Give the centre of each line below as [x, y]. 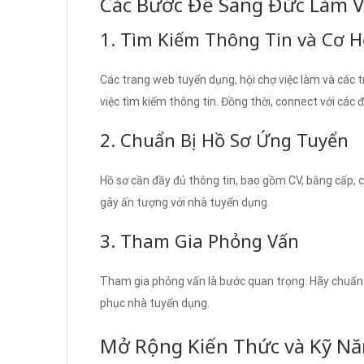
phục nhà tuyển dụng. [155, 303]
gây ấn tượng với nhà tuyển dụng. [185, 202]
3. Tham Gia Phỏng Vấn [199, 240]
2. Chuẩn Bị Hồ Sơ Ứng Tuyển [224, 139]
